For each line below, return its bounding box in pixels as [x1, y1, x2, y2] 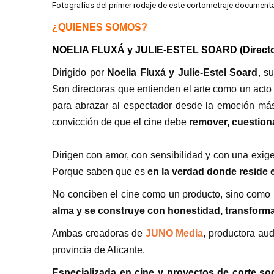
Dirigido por [52, 67, 108, 78]
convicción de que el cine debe [52, 116, 189, 127]
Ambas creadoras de [52, 228, 146, 239]
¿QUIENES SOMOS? [52, 21, 150, 32]
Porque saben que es [52, 166, 147, 177]
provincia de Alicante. [52, 244, 145, 255]
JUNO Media [145, 228, 204, 239]
